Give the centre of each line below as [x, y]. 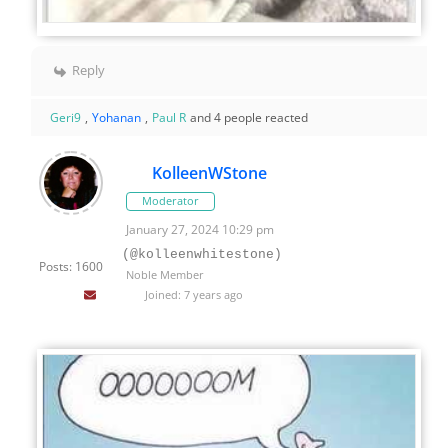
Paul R [169, 117]
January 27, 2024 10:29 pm [200, 229]
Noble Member [165, 274]
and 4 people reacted [249, 117]
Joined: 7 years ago [192, 294]
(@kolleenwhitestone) [202, 254]
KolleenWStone [209, 172]
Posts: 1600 [71, 266]
